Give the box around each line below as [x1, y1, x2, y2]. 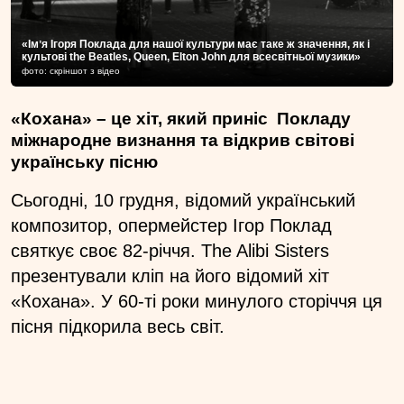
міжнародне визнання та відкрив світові [11, 130, 354, 150]
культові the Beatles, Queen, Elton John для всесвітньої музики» [22, 50, 361, 63]
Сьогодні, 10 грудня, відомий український [11, 189, 355, 210]
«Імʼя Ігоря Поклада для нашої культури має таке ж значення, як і [22, 37, 370, 50]
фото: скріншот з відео [22, 65, 120, 76]
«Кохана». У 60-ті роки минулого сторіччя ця [11, 290, 382, 311]
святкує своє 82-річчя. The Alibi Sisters [11, 240, 329, 261]
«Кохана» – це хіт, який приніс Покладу [11, 108, 351, 128]
